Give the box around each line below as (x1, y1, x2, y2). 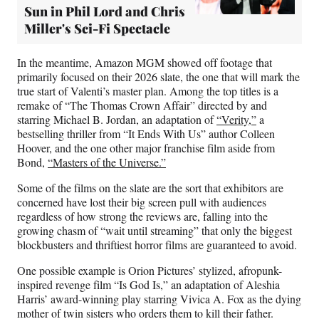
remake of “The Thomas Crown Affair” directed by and (17, 98, 267, 113)
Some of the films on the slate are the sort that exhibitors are (17, 180, 283, 196)
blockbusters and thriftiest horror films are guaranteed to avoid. (17, 237, 300, 253)
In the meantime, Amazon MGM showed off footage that (17, 55, 272, 70)
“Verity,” (216, 112, 256, 127)
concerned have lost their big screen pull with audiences (17, 194, 266, 210)
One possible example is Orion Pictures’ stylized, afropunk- (17, 263, 282, 278)
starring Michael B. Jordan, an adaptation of (17, 112, 216, 127)
